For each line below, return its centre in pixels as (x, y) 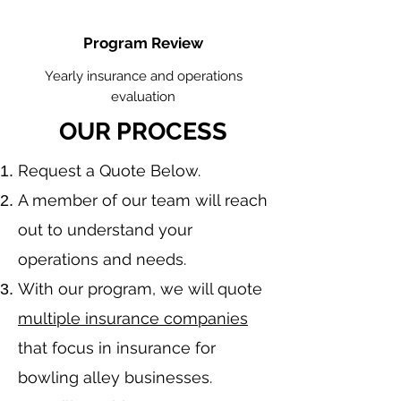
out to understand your (105, 230)
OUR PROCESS (143, 131)
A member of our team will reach (143, 200)
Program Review (143, 43)
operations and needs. (104, 259)
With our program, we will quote (140, 289)
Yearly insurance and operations (143, 76)
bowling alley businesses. (117, 377)
